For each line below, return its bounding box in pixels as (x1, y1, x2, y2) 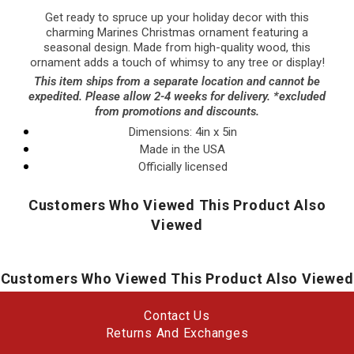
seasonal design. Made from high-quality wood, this (43, 40, 311, 55)
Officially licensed (137, 159, 228, 174)
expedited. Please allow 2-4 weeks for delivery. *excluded (28, 88, 326, 104)
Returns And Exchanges (105, 325, 249, 341)
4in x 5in (194, 124, 237, 139)
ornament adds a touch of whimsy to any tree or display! (29, 55, 325, 70)
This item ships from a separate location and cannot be (34, 73, 320, 88)
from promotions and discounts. (95, 104, 259, 119)
